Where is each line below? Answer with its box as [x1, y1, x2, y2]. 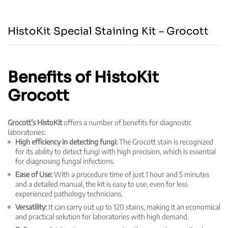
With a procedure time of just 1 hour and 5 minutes [52, 170, 209, 179]
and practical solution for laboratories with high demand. [15, 212, 189, 221]
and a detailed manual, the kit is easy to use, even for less [15, 180, 188, 189]
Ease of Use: [15, 170, 52, 179]
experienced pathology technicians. [15, 189, 123, 198]
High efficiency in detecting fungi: [15, 137, 118, 147]
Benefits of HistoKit [8, 68, 159, 88]
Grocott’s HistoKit [8, 118, 62, 127]
